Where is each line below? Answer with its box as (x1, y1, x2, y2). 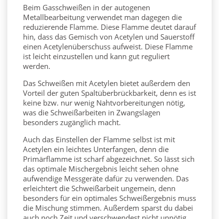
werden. (23, 61, 50, 71)
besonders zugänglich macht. (23, 117, 121, 128)
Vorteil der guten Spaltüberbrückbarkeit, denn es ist (23, 88, 196, 98)
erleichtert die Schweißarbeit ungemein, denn (23, 183, 175, 194)
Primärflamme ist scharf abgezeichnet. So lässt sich (23, 154, 195, 164)
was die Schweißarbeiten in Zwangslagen (23, 108, 160, 118)
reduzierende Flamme (23, 22, 97, 32)
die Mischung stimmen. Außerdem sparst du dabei (23, 203, 193, 213)
